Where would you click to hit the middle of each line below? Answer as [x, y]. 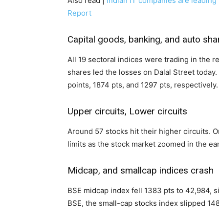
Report [79, 13]
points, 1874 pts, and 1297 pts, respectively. [143, 85]
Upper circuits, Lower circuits [127, 111]
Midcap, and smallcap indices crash [141, 171]
